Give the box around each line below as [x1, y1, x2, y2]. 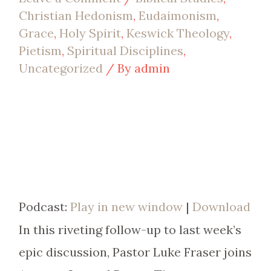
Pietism [18, 43, 62, 58]
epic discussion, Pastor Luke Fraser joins [18, 244, 252, 260]
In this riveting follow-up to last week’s [18, 222, 241, 237]
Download [192, 199, 250, 214]
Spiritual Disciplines [67, 43, 183, 58]
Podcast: [18, 199, 70, 214]
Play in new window [70, 199, 183, 214]
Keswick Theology [126, 25, 229, 41]
